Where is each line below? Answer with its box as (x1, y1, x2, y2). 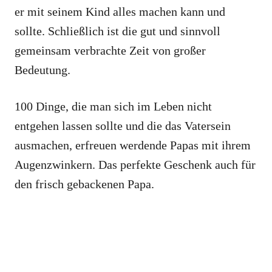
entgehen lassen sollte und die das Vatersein (15, 118, 231, 132)
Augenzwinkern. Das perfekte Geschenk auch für (15, 157, 256, 171)
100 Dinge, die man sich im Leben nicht (15, 99, 212, 113)
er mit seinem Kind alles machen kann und (15, 4, 225, 18)
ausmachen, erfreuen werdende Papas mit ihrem (15, 138, 251, 152)
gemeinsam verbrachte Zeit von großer (15, 43, 206, 57)
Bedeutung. (15, 63, 70, 76)
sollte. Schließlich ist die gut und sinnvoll (15, 24, 220, 38)
